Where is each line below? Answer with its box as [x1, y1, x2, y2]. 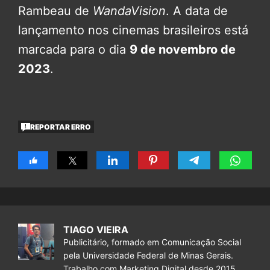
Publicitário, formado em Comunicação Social [63, 237, 241, 248]
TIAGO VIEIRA [63, 224, 128, 236]
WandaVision [93, 4, 166, 19]
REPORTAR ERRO [30, 122, 92, 131]
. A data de [166, 4, 228, 19]
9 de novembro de [130, 42, 236, 57]
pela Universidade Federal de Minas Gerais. [63, 250, 233, 261]
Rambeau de [18, 4, 93, 19]
